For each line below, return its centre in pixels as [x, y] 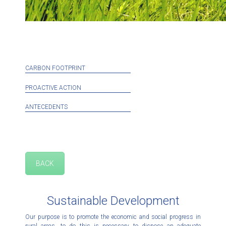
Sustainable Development [113, 201]
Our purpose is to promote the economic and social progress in [113, 217]
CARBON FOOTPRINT [55, 68]
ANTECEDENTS [46, 107]
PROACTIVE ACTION [53, 88]
